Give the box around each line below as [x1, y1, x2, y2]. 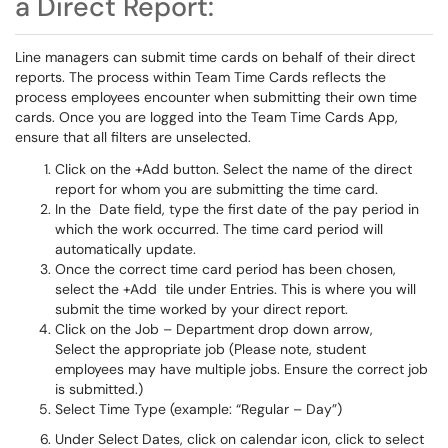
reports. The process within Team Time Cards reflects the [15, 68, 386, 86]
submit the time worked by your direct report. [55, 300, 348, 318]
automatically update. [55, 240, 196, 258]
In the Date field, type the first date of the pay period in [55, 200, 419, 218]
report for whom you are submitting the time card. [55, 180, 378, 198]
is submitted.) [55, 380, 143, 398]
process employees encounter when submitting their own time [15, 88, 417, 106]
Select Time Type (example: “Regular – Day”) [55, 400, 342, 418]
